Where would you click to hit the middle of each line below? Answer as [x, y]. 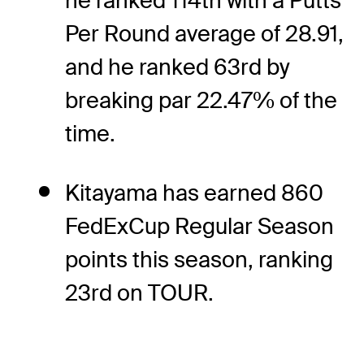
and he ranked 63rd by [178, 67]
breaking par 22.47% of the [201, 100]
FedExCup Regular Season [199, 226]
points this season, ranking [199, 259]
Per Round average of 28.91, [204, 33]
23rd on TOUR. [139, 292]
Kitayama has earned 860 [194, 193]
